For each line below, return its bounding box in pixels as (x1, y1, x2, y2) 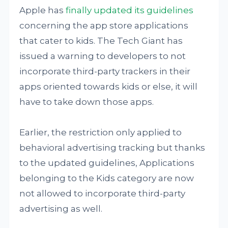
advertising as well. (19, 204, 103, 214)
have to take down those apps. (19, 97, 154, 107)
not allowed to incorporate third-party (19, 188, 186, 198)
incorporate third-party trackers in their (19, 66, 191, 76)
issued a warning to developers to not (19, 51, 186, 61)
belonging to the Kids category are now (19, 173, 194, 183)
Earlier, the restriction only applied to (19, 127, 182, 137)
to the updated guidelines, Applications (19, 158, 195, 168)
